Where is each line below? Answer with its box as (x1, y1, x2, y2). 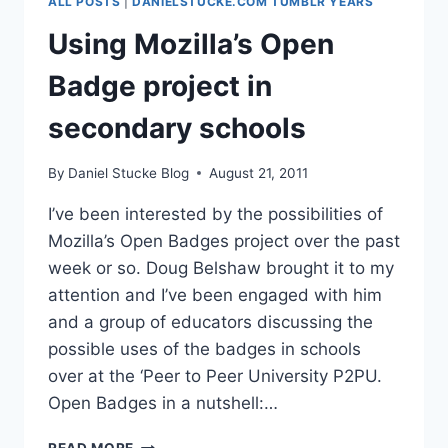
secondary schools (48, 111, 306, 146)
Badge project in (48, 69, 272, 104)
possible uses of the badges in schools (48, 338, 361, 359)
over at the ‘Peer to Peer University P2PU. (48, 365, 382, 386)
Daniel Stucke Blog (68, 164, 190, 181)
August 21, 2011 (209, 164, 309, 181)
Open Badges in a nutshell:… (48, 392, 278, 413)
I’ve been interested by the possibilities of (48, 203, 383, 224)
